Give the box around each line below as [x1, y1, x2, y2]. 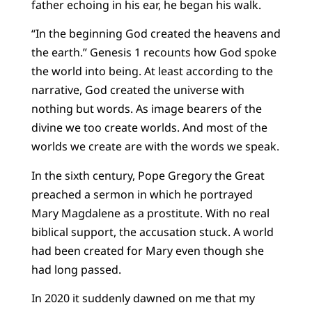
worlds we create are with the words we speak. [31, 139, 279, 155]
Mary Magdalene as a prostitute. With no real [31, 205, 270, 221]
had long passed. [31, 261, 124, 277]
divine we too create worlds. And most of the [31, 120, 267, 136]
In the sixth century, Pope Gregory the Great [31, 167, 265, 183]
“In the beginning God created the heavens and [31, 26, 281, 42]
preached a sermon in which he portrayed [31, 186, 253, 202]
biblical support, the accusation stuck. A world [31, 224, 274, 240]
